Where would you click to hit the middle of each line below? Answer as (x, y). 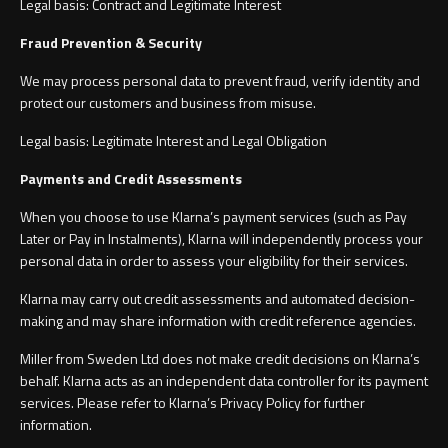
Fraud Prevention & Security (112, 43)
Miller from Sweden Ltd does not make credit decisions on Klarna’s (220, 359)
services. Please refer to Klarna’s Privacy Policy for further (192, 403)
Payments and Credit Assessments (132, 179)
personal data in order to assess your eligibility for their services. (215, 261)
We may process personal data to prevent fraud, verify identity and (220, 81)
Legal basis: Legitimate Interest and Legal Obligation (175, 141)
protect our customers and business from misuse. (169, 103)
